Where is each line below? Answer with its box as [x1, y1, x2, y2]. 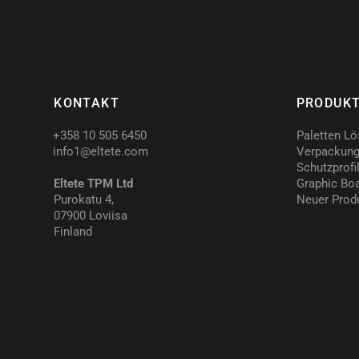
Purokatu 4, [54, 192, 115, 208]
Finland [54, 224, 93, 240]
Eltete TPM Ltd [54, 176, 134, 192]
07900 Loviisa [54, 208, 128, 224]
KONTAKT [54, 95, 119, 111]
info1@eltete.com [53, 144, 149, 159]
